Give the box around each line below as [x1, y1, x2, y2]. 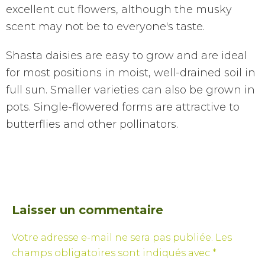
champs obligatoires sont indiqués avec [12, 247, 212, 258]
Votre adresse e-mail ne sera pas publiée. [12, 231, 213, 243]
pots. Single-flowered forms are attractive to [6, 100, 240, 114]
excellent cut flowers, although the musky [6, 2, 232, 16]
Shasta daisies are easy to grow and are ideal [6, 49, 247, 62]
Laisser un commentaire [12, 202, 163, 217]
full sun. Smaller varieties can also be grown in [6, 83, 255, 96]
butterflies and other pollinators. [6, 117, 178, 131]
